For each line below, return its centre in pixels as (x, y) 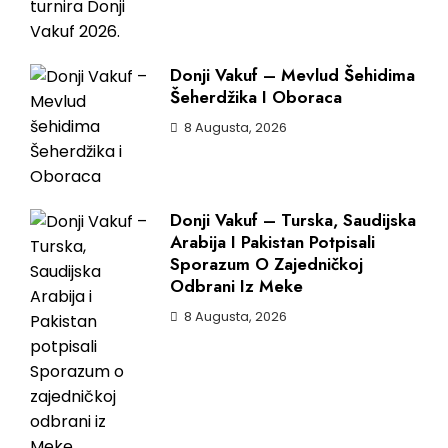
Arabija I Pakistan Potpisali (272, 242)
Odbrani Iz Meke (236, 286)
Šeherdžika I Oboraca (256, 97)
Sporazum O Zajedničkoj (266, 264)
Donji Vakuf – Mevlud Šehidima (292, 75)
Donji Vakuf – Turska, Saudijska (293, 220)
